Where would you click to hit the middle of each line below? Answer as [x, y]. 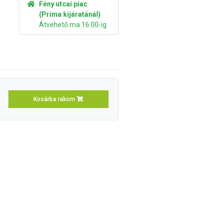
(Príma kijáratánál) [70, 14]
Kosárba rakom [55, 99]
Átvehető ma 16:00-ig [73, 25]
